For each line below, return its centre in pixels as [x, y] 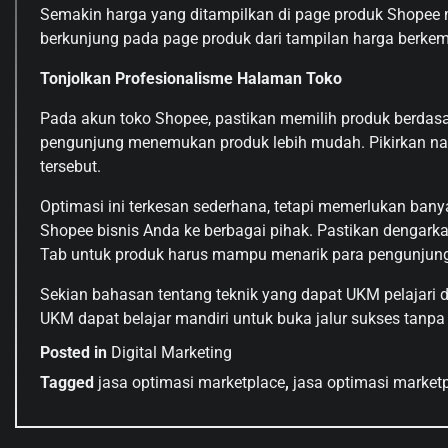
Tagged [69, 382]
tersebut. [70, 166]
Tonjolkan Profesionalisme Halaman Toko [191, 78]
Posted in [75, 352]
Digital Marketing [171, 352]
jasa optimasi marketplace [191, 382]
